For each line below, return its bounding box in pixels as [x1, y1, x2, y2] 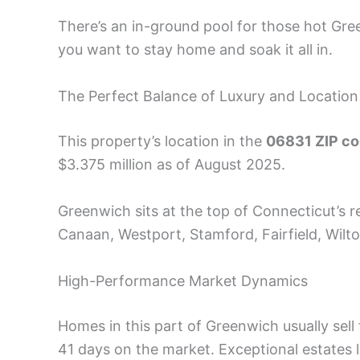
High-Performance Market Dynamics [58, 272, 308, 289]
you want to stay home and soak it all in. [58, 41, 333, 59]
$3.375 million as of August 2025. [58, 156, 285, 174]
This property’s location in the [58, 133, 266, 150]
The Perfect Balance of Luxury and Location [58, 88, 358, 105]
